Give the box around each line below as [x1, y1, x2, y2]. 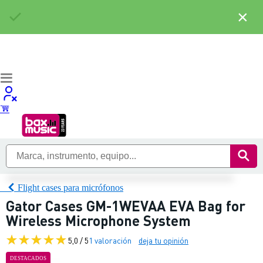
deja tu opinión [139, 234, 188, 245]
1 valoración [89, 234, 131, 245]
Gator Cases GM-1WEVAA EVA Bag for [6, 197, 245, 215]
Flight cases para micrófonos [18, 182, 123, 193]
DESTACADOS [10, 255, 46, 261]
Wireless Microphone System [6, 211, 191, 230]
